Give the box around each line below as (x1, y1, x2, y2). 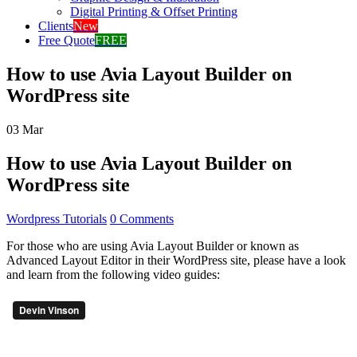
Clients (38, 19, 73, 33)
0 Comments (110, 211, 174, 226)
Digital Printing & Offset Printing (70, 5, 237, 18)
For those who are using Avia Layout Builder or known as (6, 238, 299, 253)
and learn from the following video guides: (6, 267, 220, 281)
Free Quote (38, 33, 95, 47)
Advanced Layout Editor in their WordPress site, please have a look (6, 253, 346, 267)
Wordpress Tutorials (6, 211, 107, 226)
